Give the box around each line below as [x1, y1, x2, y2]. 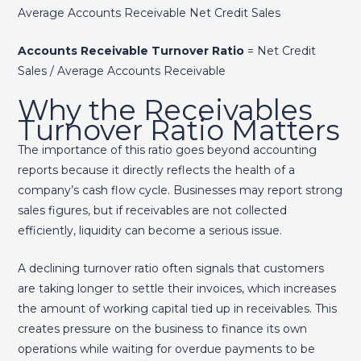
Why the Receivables [17, 92, 313, 127]
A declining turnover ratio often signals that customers [17, 260, 324, 276]
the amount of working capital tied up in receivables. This [17, 301, 337, 316]
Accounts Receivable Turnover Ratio [17, 44, 244, 59]
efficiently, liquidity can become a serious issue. [17, 222, 282, 238]
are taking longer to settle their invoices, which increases [17, 280, 336, 296]
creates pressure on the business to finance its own [17, 321, 307, 336]
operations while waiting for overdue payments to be [17, 341, 315, 356]
